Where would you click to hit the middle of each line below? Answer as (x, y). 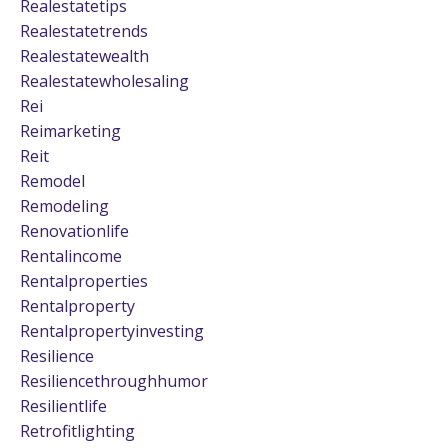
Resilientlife (63, 405)
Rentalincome (71, 255)
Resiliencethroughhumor (114, 380)
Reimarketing (70, 130)
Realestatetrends (84, 30)
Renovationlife (74, 230)
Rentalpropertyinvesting (112, 330)
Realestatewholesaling (104, 80)
